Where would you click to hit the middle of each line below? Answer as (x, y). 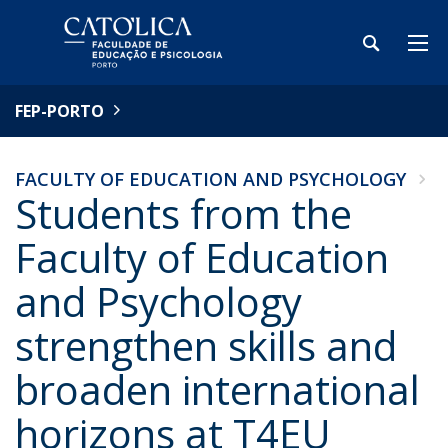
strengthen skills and (206, 345)
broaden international (217, 389)
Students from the (183, 213)
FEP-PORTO (59, 111)
